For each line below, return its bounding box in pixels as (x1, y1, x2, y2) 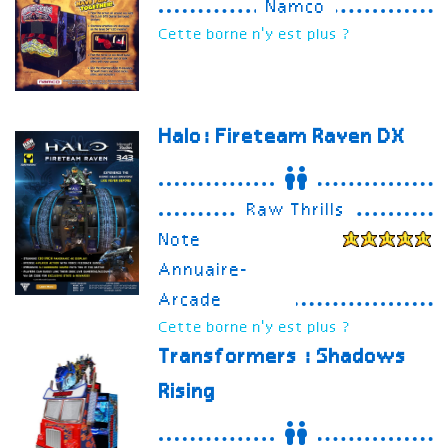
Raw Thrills (247, 202, 346, 221)
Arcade (159, 292, 224, 311)
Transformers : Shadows (159, 347, 408, 370)
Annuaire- (159, 262, 250, 281)
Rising (159, 382, 217, 405)
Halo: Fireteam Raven (159, 127, 379, 150)
